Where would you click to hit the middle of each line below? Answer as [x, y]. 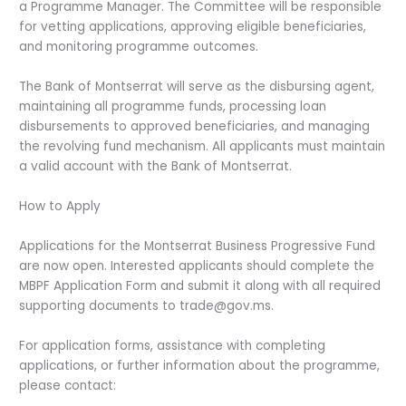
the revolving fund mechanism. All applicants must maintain [203, 147]
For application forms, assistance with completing [173, 345]
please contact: [68, 385]
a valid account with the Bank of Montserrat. [156, 167]
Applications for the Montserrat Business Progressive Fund [198, 246]
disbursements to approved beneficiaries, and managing [195, 127]
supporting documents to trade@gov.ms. [147, 306]
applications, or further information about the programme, [200, 365]
